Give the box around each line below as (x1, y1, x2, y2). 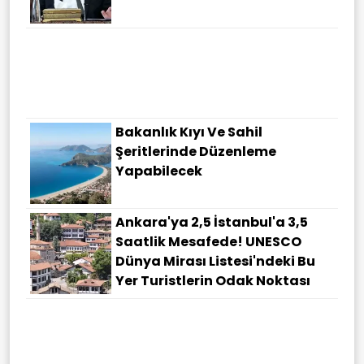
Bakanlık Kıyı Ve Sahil (115, 122, 262, 141)
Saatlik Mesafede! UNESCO (115, 232, 301, 251)
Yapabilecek (115, 161, 202, 180)
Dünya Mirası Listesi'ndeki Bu (115, 251, 315, 271)
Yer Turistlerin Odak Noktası (115, 271, 310, 290)
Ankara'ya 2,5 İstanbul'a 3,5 (115, 212, 308, 232)
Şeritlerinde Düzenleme (115, 141, 276, 161)
